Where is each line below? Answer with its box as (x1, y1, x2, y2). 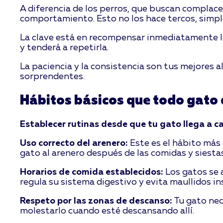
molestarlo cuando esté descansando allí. (20, 207, 195, 216)
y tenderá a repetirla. (20, 43, 109, 53)
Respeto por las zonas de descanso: (20, 197, 173, 206)
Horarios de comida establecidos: (20, 168, 164, 177)
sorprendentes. (20, 72, 85, 82)
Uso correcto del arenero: (20, 139, 128, 148)
